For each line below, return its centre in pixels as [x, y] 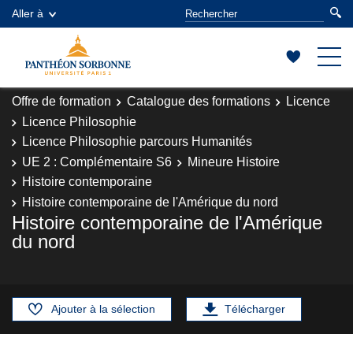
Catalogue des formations [199, 101]
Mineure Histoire [234, 162]
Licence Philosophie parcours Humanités [137, 141]
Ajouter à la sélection [103, 309]
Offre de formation [61, 101]
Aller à [28, 13]
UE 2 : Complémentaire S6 [97, 162]
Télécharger [255, 309]
